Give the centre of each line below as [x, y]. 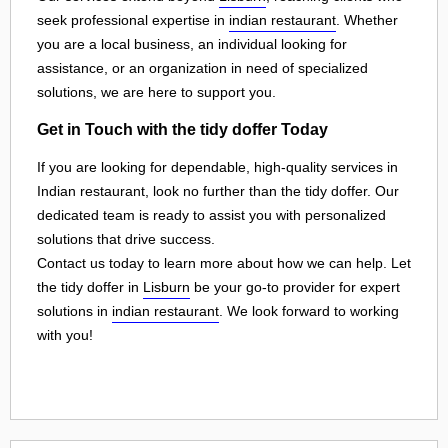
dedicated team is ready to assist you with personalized [211, 214]
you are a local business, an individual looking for [192, 43]
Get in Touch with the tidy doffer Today [182, 129]
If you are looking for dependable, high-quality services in [217, 166]
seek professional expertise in [133, 19]
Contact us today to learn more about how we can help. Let [224, 262]
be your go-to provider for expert [295, 286]
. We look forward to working [309, 310]
